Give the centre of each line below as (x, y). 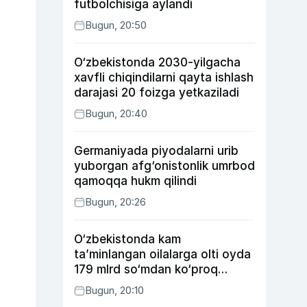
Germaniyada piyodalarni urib (156, 151)
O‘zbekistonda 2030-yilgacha (157, 62)
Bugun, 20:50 (116, 25)
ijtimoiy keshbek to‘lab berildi (156, 284)
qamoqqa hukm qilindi (135, 181)
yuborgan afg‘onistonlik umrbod (164, 166)
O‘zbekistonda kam (127, 239)
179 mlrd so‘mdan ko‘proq (146, 269)
